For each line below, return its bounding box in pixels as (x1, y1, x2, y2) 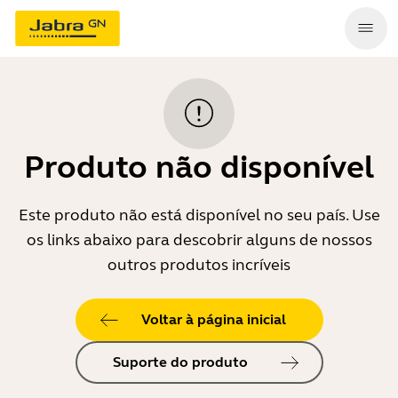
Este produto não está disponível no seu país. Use (18, 205, 380, 225)
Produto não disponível (24, 147, 374, 187)
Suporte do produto (112, 354, 248, 370)
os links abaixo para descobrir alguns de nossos (26, 230, 372, 250)
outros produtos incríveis (107, 255, 291, 275)
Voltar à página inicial (140, 311, 286, 328)
